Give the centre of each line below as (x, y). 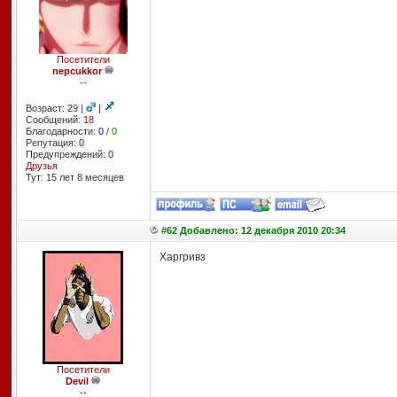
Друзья (41, 166)
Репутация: (52, 143)
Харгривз (182, 257)
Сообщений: (54, 120)
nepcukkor (77, 71)
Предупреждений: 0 (69, 154)
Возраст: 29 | (55, 108)
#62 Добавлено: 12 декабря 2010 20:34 (253, 230)
